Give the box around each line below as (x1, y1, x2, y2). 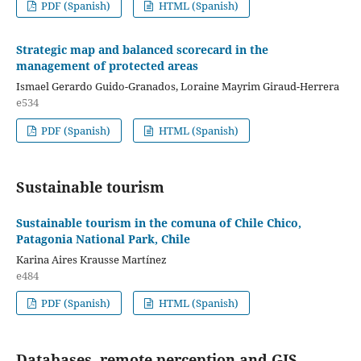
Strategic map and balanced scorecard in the (15, 41, 268, 57)
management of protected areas (15, 57, 198, 73)
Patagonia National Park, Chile (15, 230, 190, 247)
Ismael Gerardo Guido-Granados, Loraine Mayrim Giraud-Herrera (15, 78, 339, 93)
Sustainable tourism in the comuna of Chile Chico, (15, 214, 301, 230)
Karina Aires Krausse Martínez (15, 251, 167, 267)
